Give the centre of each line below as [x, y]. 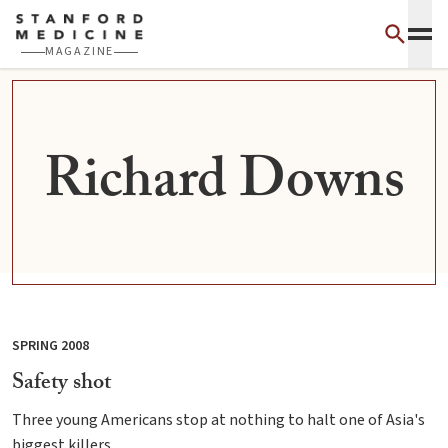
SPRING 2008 [50, 346]
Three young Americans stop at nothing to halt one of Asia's [218, 420]
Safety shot [61, 384]
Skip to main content [82, 17]
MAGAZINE [79, 52]
